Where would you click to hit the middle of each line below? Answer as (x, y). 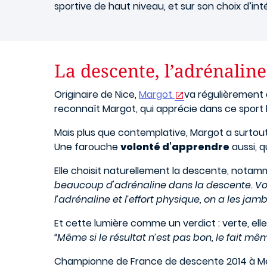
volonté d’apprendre (175, 147)
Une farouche (87, 147)
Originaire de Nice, (97, 94)
